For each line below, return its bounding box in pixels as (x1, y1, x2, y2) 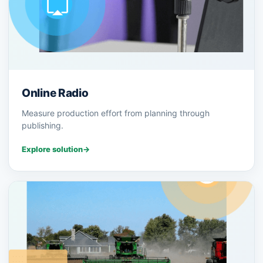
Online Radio (22, 86, 89, 100)
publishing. (22, 120, 63, 131)
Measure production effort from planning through (22, 108, 210, 119)
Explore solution (22, 144, 83, 154)
